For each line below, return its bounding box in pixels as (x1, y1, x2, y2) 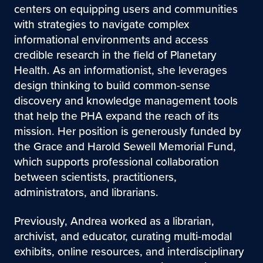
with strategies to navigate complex (14, 16, 189, 33)
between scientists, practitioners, (14, 168, 177, 186)
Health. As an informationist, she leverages (14, 62, 227, 79)
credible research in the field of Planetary (14, 46, 217, 64)
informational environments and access (14, 31, 208, 49)
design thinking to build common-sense (14, 77, 210, 95)
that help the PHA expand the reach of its (14, 107, 219, 125)
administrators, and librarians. (14, 184, 159, 201)
